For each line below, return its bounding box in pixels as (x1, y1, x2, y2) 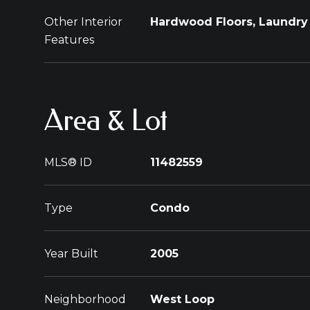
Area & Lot (44, 103, 167, 138)
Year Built (44, 247, 98, 260)
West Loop (150, 293, 215, 306)
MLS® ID (44, 156, 92, 169)
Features (44, 33, 94, 46)
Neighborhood (44, 293, 126, 306)
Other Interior (44, 15, 122, 28)
